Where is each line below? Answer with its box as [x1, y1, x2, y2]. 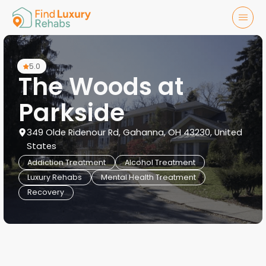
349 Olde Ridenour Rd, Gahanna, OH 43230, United [27, 126, 243, 138]
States [27, 140, 57, 152]
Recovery [27, 187, 65, 198]
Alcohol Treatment [124, 157, 195, 167]
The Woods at [18, 69, 183, 103]
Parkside [18, 95, 125, 129]
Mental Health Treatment [100, 172, 196, 182]
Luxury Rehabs [27, 172, 83, 182]
